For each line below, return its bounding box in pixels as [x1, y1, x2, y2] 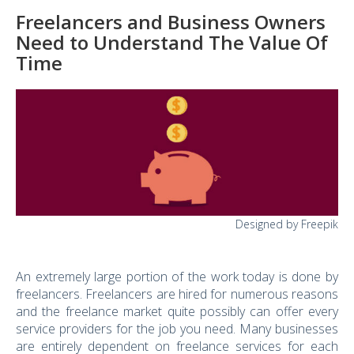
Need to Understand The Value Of [16, 29, 328, 56]
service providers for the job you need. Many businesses [16, 320, 338, 338]
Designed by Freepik [235, 217, 338, 232]
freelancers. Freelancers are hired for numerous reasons [16, 285, 338, 303]
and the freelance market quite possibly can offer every [16, 303, 338, 321]
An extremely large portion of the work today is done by [16, 268, 338, 286]
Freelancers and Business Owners [16, 9, 326, 36]
